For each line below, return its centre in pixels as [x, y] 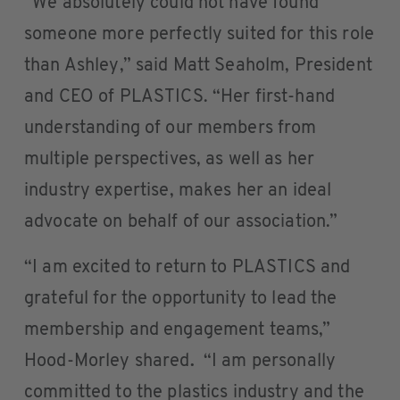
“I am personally [265, 362]
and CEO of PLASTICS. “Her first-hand [180, 97]
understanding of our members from [171, 129]
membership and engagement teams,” [178, 330]
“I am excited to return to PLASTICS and [187, 268]
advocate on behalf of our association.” [181, 222]
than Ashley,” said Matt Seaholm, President [198, 66]
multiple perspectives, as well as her [170, 160]
